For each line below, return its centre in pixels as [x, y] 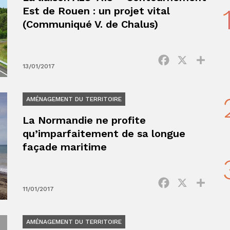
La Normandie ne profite [84, 120]
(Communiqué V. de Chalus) [90, 24]
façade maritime [65, 147]
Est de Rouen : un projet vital [96, 11]
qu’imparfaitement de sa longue [104, 134]
